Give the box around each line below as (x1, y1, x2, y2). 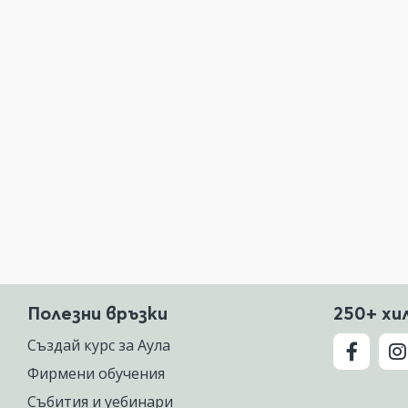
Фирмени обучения (27, 363, 165, 383)
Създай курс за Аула (27, 335, 170, 355)
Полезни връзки (27, 301, 168, 324)
